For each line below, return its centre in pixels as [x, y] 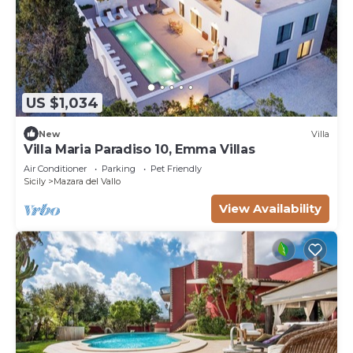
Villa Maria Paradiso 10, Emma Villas [139, 150]
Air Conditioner [55, 169]
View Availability [270, 209]
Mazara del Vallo [87, 182]
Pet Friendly [176, 169]
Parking [119, 169]
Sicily [35, 182]
